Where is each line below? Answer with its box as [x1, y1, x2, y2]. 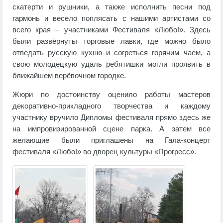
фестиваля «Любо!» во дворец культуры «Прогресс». [12, 148, 196, 156]
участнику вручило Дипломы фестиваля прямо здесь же [12, 113, 211, 122]
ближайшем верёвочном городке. [12, 72, 126, 80]
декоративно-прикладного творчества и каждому [12, 102, 211, 111]
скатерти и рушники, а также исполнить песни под [12, 3, 211, 11]
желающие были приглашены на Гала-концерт [12, 136, 211, 145]
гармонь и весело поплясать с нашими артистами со [12, 14, 211, 23]
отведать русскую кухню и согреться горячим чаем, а [12, 49, 211, 57]
